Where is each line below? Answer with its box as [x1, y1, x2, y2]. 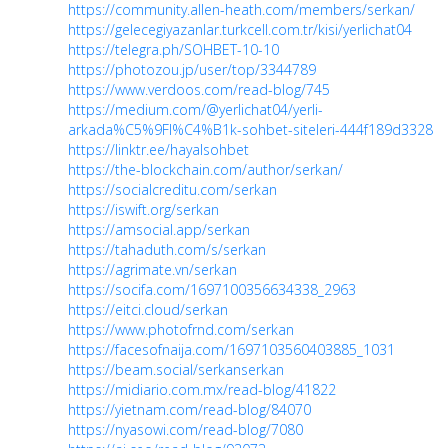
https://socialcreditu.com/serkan [68, 180, 277, 200]
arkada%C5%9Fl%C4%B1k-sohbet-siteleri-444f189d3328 [68, 120, 433, 140]
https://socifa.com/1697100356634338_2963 [68, 280, 356, 300]
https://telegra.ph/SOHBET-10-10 [68, 40, 279, 60]
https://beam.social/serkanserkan [68, 360, 284, 380]
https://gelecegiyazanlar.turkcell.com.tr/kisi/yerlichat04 [68, 20, 412, 40]
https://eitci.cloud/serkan [68, 300, 228, 320]
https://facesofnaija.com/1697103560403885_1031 [68, 340, 395, 360]
